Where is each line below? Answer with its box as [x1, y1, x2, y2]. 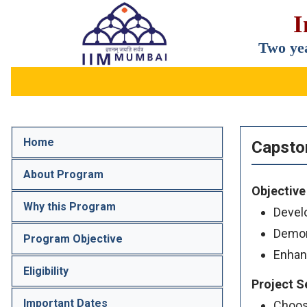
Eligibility [23, 265, 69, 278]
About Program [23, 168, 103, 182]
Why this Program [23, 200, 116, 214]
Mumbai [80, 50, 119, 64]
